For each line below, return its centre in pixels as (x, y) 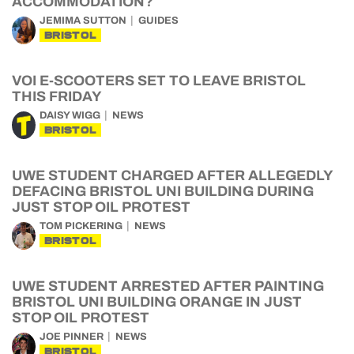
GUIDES (158, 21)
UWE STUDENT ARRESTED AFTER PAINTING (168, 286)
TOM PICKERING (81, 226)
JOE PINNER (72, 337)
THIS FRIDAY (57, 96)
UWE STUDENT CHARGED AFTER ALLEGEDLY (172, 175)
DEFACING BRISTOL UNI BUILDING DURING (163, 191)
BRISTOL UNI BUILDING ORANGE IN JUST (157, 302)
